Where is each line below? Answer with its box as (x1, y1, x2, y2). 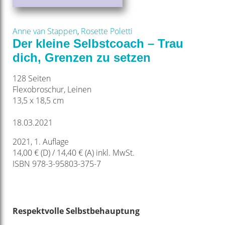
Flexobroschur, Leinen (12, 84, 91, 95)
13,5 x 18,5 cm (12, 95, 64, 106)
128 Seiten (12, 73, 51, 84)
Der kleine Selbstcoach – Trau (12, 37, 183, 50)
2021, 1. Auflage (12, 136, 69, 148)
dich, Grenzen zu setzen (12, 51, 151, 64)
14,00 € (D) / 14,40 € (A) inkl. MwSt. (12, 147, 135, 159)
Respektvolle (12, 205, 66, 217)
